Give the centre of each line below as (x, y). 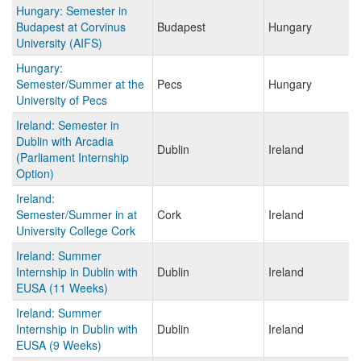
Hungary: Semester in (72, 11)
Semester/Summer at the (80, 84)
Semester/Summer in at (77, 215)
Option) (35, 174)
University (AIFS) (59, 43)
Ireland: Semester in (68, 125)
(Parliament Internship (73, 158)
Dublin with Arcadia (65, 141)
